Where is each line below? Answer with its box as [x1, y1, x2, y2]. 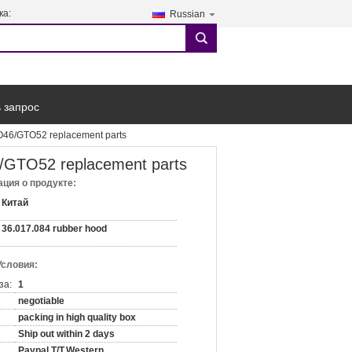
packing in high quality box [18, 312, 136, 323]
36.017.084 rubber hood [2, 223, 107, 234]
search [190, 38, 221, 50]
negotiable [18, 295, 64, 306]
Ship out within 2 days [18, 328, 115, 339]
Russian [170, 9, 205, 20]
